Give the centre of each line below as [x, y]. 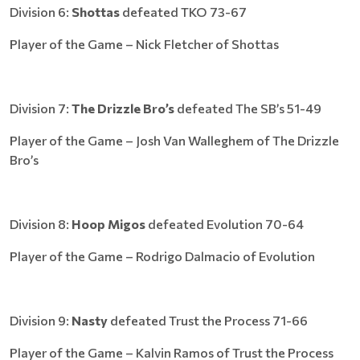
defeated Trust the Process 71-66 [209, 320]
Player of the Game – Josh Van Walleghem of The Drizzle [174, 140]
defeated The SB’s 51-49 [249, 108]
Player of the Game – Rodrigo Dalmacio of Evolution [162, 256]
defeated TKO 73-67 [183, 12]
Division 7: [41, 108]
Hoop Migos [110, 224]
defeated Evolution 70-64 [226, 224]
